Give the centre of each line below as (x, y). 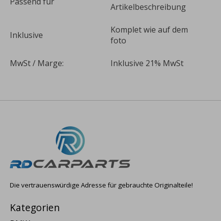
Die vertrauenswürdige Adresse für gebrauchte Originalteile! (101, 185)
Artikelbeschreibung (148, 7)
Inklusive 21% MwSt (147, 63)
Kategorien (35, 207)
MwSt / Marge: (37, 63)
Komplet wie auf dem (149, 30)
